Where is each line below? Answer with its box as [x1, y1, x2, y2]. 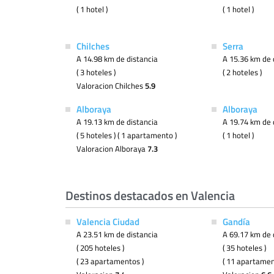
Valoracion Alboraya [76, 143, 147, 154]
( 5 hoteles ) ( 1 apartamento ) [76, 130, 177, 141]
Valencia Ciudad [76, 215, 139, 228]
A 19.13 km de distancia [76, 116, 158, 127]
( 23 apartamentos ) [76, 256, 144, 267]
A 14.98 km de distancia [76, 53, 158, 64]
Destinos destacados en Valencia [65, 187, 235, 204]
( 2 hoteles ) [222, 67, 262, 78]
